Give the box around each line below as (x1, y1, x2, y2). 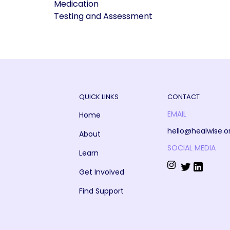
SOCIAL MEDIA (167, 143, 216, 153)
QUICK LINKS (79, 92, 119, 102)
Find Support (79, 186, 124, 196)
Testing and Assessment (53, 10, 152, 22)
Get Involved (79, 167, 124, 177)
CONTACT (167, 92, 200, 102)
